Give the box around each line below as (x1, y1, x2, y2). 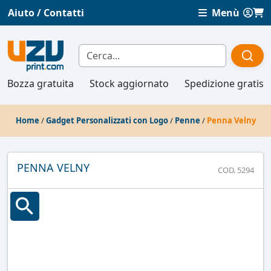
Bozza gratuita (7, 76, 74, 90)
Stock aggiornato (90, 76, 169, 90)
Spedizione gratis (184, 76, 264, 90)
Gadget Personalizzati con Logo (45, 114, 168, 126)
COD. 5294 (218, 164, 254, 175)
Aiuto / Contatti (8, 6, 84, 19)
